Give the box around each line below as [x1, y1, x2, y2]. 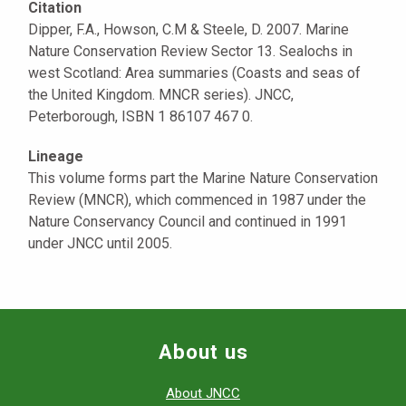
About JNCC [166, 384, 240, 401]
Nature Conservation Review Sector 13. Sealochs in [28, 42, 353, 60]
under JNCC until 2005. [28, 234, 172, 252]
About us [158, 339, 248, 363]
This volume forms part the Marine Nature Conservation [28, 169, 378, 187]
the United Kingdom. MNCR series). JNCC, [28, 85, 294, 103]
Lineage [28, 147, 83, 165]
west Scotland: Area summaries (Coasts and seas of [28, 63, 361, 82]
